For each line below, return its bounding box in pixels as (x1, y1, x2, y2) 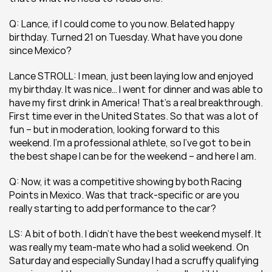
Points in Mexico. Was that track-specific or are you (9, 188, 239, 202)
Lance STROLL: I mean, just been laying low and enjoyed (9, 69, 253, 83)
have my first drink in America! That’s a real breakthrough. (9, 96, 263, 109)
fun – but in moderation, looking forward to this (9, 123, 220, 136)
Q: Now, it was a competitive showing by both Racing (9, 175, 242, 188)
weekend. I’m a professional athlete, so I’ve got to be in (9, 136, 251, 149)
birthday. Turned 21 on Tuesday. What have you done (9, 30, 242, 44)
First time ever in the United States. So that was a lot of (9, 109, 259, 123)
